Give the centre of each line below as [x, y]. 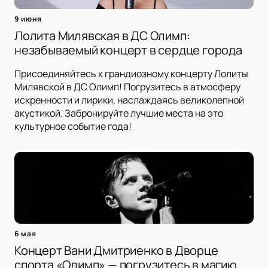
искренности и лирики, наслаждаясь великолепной [129, 100]
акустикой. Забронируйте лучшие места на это [119, 113]
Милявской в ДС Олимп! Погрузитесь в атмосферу [127, 87]
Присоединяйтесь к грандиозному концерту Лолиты [131, 74]
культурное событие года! [73, 127]
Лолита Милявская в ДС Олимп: [102, 36]
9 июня [28, 19]
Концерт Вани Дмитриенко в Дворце [116, 251]
